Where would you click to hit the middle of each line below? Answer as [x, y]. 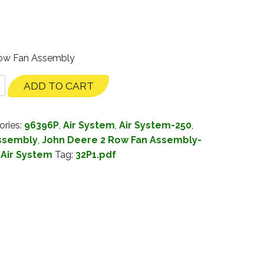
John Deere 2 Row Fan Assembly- [121, 140]
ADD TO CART [58, 86]
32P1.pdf [95, 155]
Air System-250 [155, 126]
